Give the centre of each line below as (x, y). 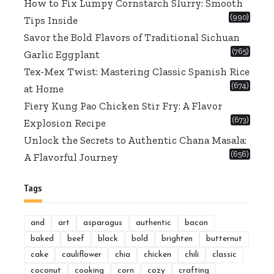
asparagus (103, 223)
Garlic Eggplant (62, 54)
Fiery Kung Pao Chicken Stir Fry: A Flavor (123, 106)
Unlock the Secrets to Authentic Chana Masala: (135, 140)
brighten (177, 239)
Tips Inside (51, 20)
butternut (224, 239)
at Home (44, 88)
